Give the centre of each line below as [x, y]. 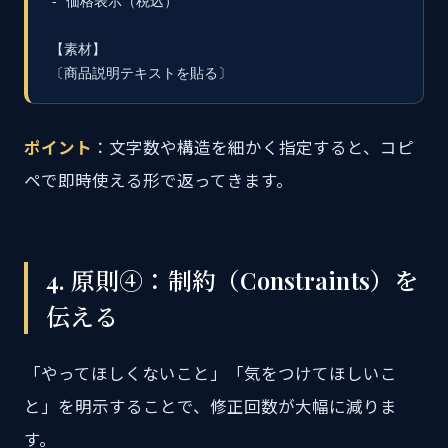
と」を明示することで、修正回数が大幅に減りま [210, 407]
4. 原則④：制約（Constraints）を [232, 280]
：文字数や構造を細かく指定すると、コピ [253, 148]
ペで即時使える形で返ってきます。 [158, 181]
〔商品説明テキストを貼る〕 [141, 73]
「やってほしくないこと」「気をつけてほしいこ [210, 374]
